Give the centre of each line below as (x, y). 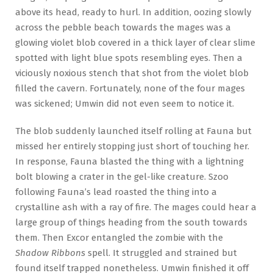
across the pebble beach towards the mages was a (123, 27)
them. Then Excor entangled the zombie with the (119, 237)
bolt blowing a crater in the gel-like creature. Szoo (122, 176)
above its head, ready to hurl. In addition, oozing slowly (133, 12)
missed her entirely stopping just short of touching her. (132, 146)
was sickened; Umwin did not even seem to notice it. (125, 103)
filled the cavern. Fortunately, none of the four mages (130, 88)
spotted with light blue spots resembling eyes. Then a (129, 58)
